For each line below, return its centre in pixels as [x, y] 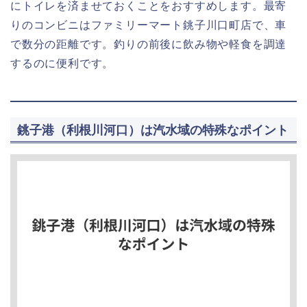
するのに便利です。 [62, 63]
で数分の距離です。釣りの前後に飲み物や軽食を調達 [149, 44]
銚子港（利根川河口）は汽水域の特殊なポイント [153, 130]
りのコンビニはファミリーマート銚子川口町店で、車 [149, 25]
